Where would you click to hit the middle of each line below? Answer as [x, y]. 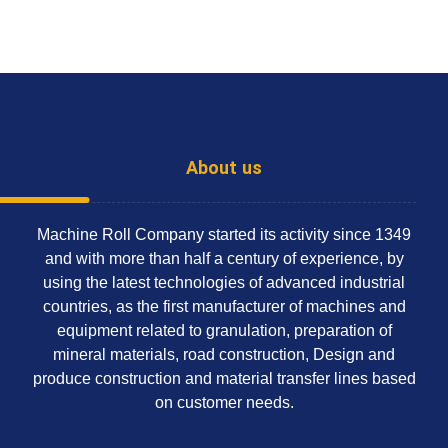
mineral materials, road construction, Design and [224, 354]
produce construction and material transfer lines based [224, 378]
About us [224, 169]
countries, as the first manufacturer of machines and [224, 306]
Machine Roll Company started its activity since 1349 [224, 234]
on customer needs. [224, 402]
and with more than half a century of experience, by [224, 258]
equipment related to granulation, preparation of [224, 330]
